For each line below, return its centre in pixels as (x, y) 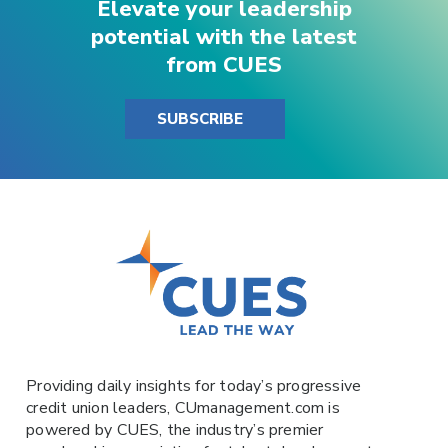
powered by (71, 430)
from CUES (224, 65)
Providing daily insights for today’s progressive (194, 386)
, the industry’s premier (241, 430)
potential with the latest (224, 37)
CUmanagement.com (251, 408)
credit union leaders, (100, 408)
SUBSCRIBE (200, 119)
